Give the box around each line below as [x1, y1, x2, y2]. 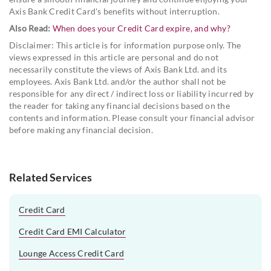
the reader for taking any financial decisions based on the [9, 100, 230, 111]
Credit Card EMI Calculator [19, 226, 126, 237]
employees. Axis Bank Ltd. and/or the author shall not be [9, 76, 226, 87]
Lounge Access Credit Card [19, 247, 124, 258]
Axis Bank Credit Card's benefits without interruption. [9, 5, 220, 16]
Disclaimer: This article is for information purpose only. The [9, 39, 241, 50]
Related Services [9, 170, 93, 184]
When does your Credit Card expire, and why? [52, 22, 230, 33]
